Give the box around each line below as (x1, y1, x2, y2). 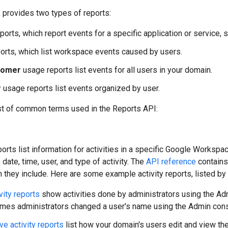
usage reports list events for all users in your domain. (21, 65, 212, 75)
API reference (146, 156, 196, 166)
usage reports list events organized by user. (1, 83, 160, 93)
